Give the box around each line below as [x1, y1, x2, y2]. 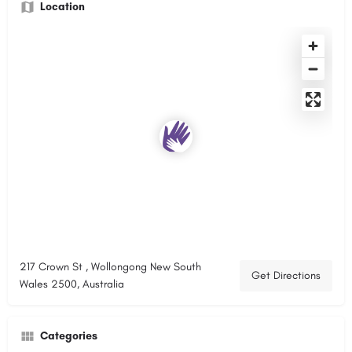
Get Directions [251, 268, 321, 282]
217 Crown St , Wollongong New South [20, 259, 201, 273]
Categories [40, 328, 97, 343]
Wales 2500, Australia [20, 277, 124, 291]
